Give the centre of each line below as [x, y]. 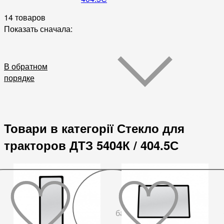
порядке [19, 78]
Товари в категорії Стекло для [94, 128]
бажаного [133, 213]
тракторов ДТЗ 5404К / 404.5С [91, 145]
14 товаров [25, 17]
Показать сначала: [38, 29]
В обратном [26, 66]
